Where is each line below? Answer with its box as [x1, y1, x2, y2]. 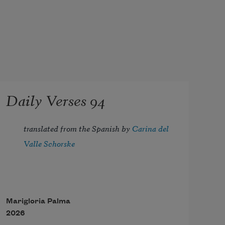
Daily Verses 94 [6, 88, 105, 110]
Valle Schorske [24, 138, 75, 149]
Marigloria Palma [6, 197, 70, 206]
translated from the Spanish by [24, 123, 133, 134]
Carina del [132, 123, 169, 134]
